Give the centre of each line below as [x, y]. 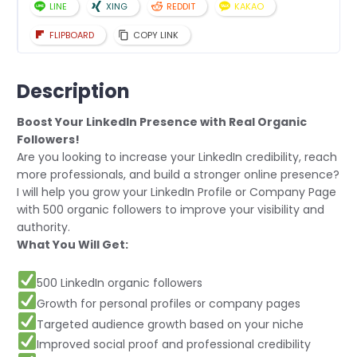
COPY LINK [156, 35]
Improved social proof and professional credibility [174, 345]
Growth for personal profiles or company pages [169, 303]
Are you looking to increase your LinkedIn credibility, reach [177, 157]
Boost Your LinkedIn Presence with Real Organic [162, 122]
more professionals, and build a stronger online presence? [178, 175]
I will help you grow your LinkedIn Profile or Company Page [177, 192]
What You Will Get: [73, 245]
